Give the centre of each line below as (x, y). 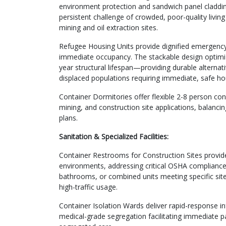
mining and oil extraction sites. (108, 27)
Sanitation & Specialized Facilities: (114, 136)
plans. (68, 118)
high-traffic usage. (88, 187)
